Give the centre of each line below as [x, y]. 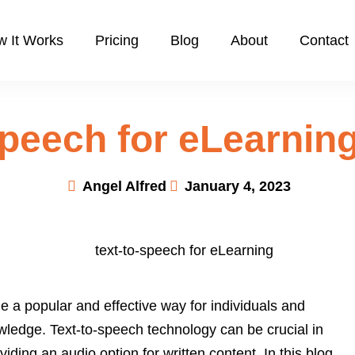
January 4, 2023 [238, 186]
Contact [324, 40]
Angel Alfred [124, 186]
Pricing [116, 40]
